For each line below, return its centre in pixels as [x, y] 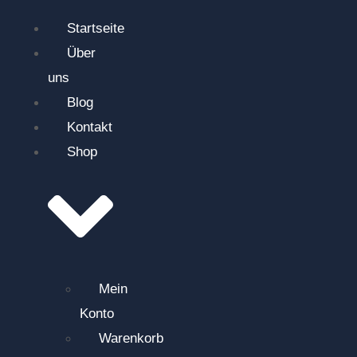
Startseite [96, 28]
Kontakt [90, 127]
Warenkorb [131, 339]
